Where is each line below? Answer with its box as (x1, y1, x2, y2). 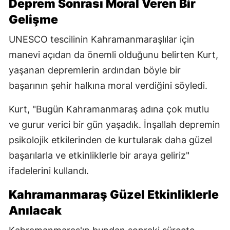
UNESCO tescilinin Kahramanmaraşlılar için (9, 34, 195, 45)
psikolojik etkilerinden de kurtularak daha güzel (9, 135, 212, 146)
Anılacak (9, 203, 62, 218)
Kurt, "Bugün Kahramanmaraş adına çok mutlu (9, 104, 209, 115)
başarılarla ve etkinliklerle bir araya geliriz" (9, 150, 189, 161)
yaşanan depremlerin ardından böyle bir (9, 65, 181, 76)
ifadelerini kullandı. (9, 165, 89, 177)
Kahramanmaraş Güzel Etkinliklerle (9, 187, 219, 202)
